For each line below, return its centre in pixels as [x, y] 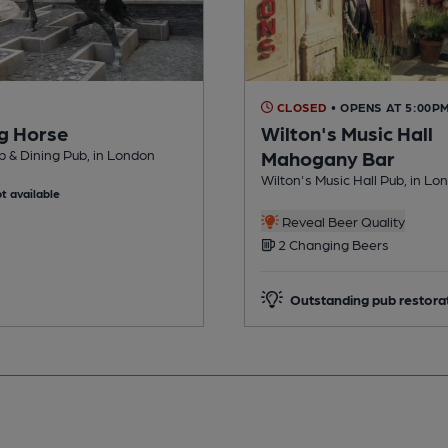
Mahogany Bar [328, 157]
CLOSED [300, 106]
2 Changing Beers [332, 243]
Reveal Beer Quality [341, 220]
